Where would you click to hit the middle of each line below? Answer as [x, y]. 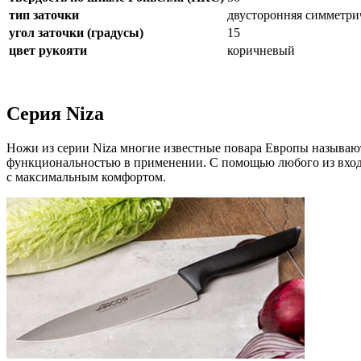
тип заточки [44, 15]
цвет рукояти [48, 50]
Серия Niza [55, 114]
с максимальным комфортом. [86, 177]
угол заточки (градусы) [76, 32]
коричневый [261, 50]
